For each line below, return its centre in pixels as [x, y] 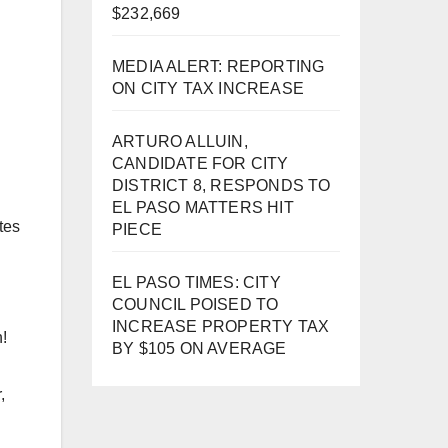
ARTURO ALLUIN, [180, 141]
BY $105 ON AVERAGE [199, 348]
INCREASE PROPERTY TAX [221, 326]
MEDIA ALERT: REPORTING [218, 66]
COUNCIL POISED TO [195, 304]
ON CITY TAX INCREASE [208, 88]
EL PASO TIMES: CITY [196, 282]
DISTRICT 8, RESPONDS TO [221, 185]
